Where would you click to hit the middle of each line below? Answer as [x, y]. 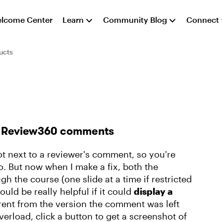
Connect [203, 20]
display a [153, 191]
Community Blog [135, 20]
